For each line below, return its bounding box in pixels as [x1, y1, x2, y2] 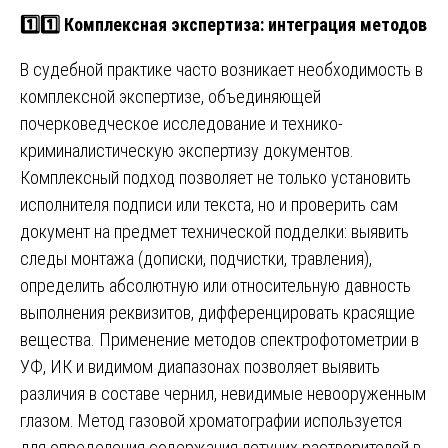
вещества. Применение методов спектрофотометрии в [20, 328, 419, 350]
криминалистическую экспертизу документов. [20, 139, 354, 161]
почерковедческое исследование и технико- [20, 112, 343, 134]
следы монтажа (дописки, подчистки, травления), [20, 247, 372, 269]
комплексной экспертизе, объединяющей [20, 85, 321, 107]
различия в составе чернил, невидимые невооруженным [20, 382, 426, 404]
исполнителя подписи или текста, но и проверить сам [20, 193, 398, 215]
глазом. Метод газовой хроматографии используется [20, 409, 402, 431]
